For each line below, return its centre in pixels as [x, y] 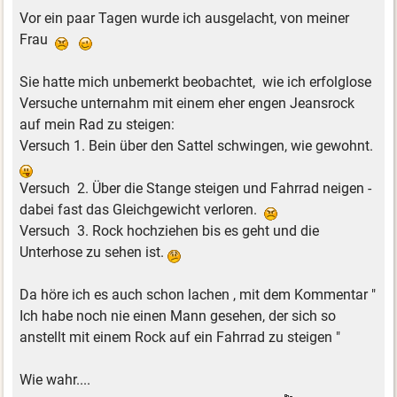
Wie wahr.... [55, 379]
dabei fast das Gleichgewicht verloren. [142, 209]
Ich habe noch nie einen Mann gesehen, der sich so [178, 315]
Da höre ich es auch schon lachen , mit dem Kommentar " [198, 294]
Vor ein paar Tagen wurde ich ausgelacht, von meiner [185, 18]
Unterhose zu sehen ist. [94, 252]
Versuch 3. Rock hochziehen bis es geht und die [170, 230]
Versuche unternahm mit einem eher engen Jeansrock [187, 103]
